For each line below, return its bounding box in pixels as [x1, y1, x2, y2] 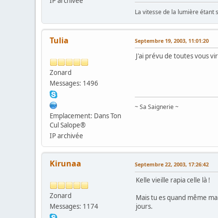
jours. [136, 201, 153, 211]
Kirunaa [50, 158, 81, 169]
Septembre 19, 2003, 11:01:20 [135, 36, 209, 44]
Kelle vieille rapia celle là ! [136, 175, 210, 184]
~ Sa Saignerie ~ [135, 102, 179, 111]
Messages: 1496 [50, 78, 98, 88]
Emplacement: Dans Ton [50, 111, 121, 120]
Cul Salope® [50, 120, 86, 129]
